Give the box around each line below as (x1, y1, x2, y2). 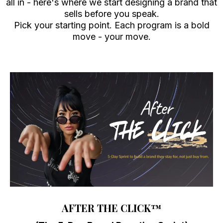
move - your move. (72, 31, 151, 42)
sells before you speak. (64, 8, 159, 19)
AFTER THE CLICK (61, 201, 151, 215)
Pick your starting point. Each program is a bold (13, 20, 210, 30)
